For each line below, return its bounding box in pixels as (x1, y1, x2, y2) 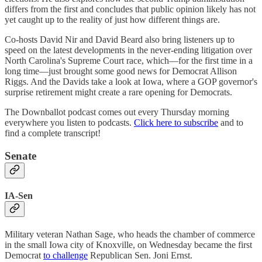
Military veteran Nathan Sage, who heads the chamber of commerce (5, 229, 255, 240)
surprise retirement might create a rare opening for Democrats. (5, 87, 232, 98)
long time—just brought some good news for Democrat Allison (5, 66, 237, 77)
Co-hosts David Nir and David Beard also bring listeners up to (5, 35, 235, 45)
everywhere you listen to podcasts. (5, 118, 134, 128)
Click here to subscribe (134, 118, 218, 128)
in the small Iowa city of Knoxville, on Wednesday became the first (5, 240, 252, 250)
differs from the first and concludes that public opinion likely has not (5, 4, 256, 15)
